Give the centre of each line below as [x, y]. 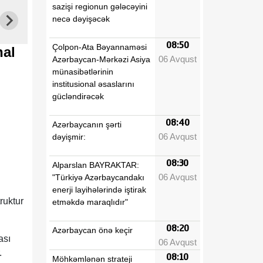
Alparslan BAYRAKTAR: [96, 165]
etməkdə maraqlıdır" [90, 202]
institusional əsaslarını [93, 84]
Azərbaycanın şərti [87, 124]
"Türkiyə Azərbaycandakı [98, 177]
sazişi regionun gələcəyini [100, 6]
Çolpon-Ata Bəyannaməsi [100, 47]
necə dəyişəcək [81, 18]
